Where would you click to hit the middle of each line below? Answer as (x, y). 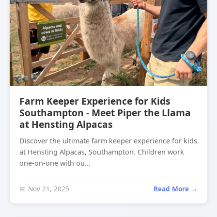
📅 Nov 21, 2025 (44, 189)
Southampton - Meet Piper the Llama (105, 113)
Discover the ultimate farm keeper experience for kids (108, 141)
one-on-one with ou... (55, 163)
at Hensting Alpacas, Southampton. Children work (102, 152)
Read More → (176, 189)
